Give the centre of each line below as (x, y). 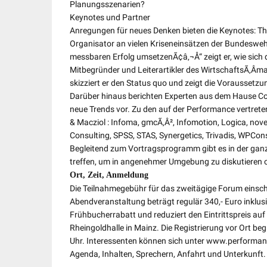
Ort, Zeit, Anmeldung (109, 175)
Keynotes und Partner (110, 17)
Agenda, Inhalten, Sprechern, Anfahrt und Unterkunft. (168, 254)
